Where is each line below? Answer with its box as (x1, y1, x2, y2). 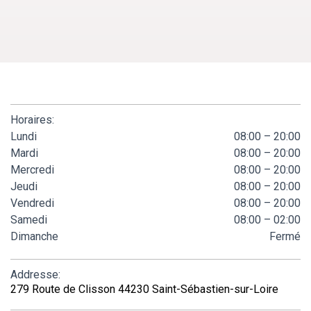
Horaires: (10, 112, 54, 126)
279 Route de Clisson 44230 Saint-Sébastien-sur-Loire (10, 282, 278, 296)
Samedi (10, 212, 47, 226)
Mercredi (10, 162, 54, 176)
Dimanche (10, 229, 58, 243)
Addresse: (10, 267, 60, 281)
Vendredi (10, 196, 54, 210)
